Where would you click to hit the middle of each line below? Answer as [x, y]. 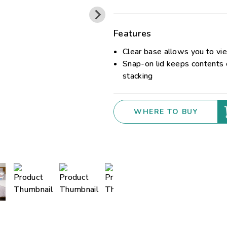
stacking [138, 76]
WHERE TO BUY [166, 112]
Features [133, 33]
